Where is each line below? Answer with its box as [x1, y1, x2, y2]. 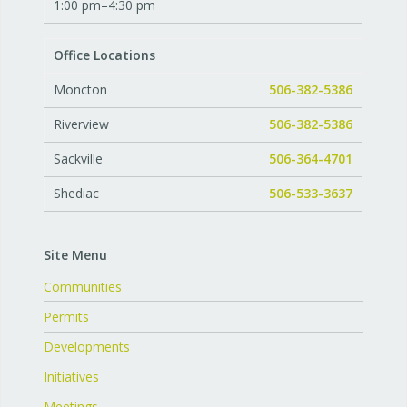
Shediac [54, 184, 100, 202]
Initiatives [44, 368, 100, 386]
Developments [44, 338, 131, 356]
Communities [44, 277, 123, 295]
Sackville [54, 149, 104, 167]
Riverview [54, 114, 110, 133]
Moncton [54, 80, 108, 98]
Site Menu [44, 245, 108, 263]
